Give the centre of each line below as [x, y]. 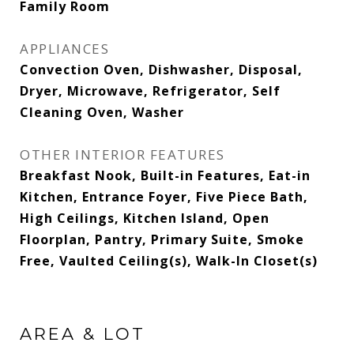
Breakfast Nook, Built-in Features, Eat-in [165, 175]
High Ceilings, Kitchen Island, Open [145, 218]
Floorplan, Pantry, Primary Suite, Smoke [162, 239]
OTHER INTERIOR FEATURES [122, 154]
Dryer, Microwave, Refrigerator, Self [150, 91]
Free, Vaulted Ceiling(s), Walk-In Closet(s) [169, 261]
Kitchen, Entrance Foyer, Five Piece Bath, [164, 197]
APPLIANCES [64, 49]
